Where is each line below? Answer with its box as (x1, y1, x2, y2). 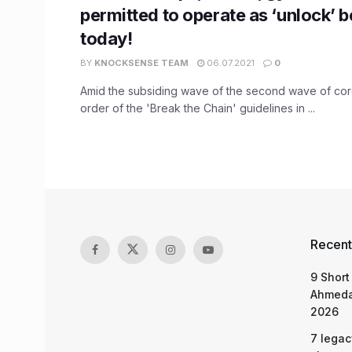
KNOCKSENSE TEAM (94, 57, 189, 68)
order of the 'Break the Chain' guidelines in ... (80, 101, 315, 115)
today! (80, 27, 133, 49)
